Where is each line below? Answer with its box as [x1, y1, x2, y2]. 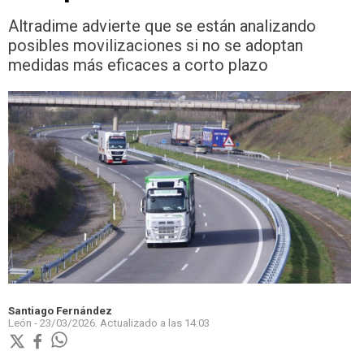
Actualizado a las [100, 317, 184, 330]
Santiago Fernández [8, 305, 112, 318]
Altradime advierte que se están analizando [8, 16, 316, 36]
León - [8, 317, 40, 330]
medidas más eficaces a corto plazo [8, 55, 268, 75]
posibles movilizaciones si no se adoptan [8, 36, 303, 55]
